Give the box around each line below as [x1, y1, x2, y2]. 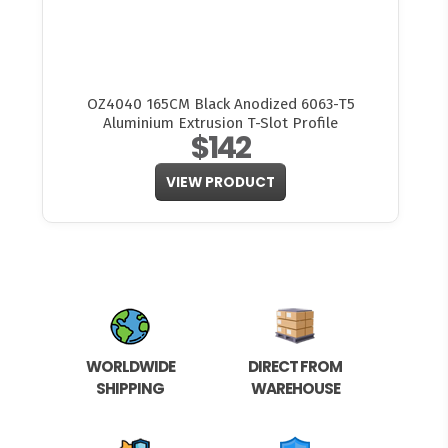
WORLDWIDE [85, 356, 175, 378]
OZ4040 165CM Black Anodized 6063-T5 [86, 95, 355, 114]
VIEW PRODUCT [166, 172, 275, 192]
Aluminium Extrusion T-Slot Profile [103, 114, 338, 133]
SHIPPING [96, 378, 165, 400]
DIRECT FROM [248, 356, 343, 378]
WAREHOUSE [250, 378, 340, 400]
